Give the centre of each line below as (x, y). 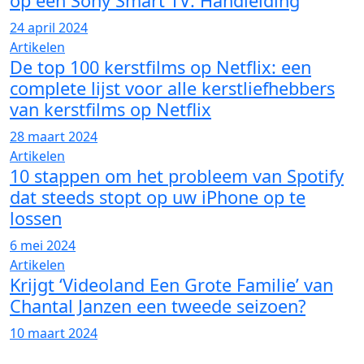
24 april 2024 (49, 28)
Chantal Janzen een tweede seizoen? (158, 306)
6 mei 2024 (43, 245)
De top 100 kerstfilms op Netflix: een (160, 67)
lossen (36, 218)
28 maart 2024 (54, 136)
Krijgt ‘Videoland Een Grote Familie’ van (171, 285)
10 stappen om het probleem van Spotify (177, 176)
